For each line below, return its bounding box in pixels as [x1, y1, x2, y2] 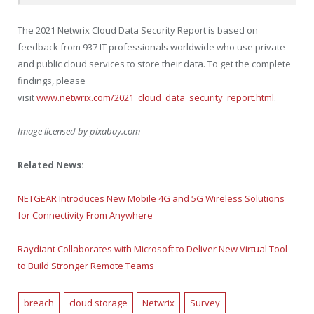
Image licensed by [18, 124, 90, 137]
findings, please [18, 74, 86, 87]
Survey [190, 296, 221, 310]
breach [24, 296, 55, 310]
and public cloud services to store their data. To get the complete [18, 57, 291, 70]
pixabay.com [90, 124, 140, 137]
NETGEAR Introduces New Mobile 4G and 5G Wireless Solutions [18, 192, 285, 205]
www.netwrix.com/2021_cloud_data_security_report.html [36, 90, 274, 104]
